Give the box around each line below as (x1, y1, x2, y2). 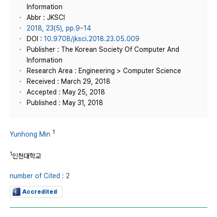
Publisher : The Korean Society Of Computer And (27, 46, 179, 53)
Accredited (22, 188, 57, 196)
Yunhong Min (10, 130, 50, 138)
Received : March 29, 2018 (27, 77, 110, 85)
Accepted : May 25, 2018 (27, 88, 105, 96)
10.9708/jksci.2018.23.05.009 (44, 35, 139, 43)
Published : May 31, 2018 (27, 99, 103, 107)
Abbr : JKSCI (27, 14, 65, 21)
